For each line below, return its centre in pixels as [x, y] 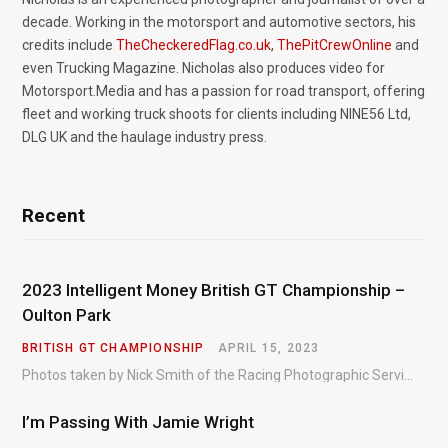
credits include [69, 45]
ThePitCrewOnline [334, 45]
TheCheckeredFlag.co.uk [193, 45]
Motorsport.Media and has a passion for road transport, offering [223, 91]
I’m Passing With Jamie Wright [138, 421]
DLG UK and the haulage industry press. [144, 137]
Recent [53, 215]
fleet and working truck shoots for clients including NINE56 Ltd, [216, 114]
